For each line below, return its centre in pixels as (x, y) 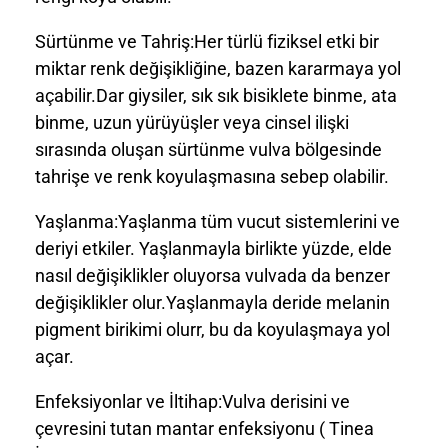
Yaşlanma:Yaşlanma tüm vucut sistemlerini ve (217, 221)
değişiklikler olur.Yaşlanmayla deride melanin (212, 302)
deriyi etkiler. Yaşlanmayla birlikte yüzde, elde (213, 248)
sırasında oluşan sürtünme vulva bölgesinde (208, 149)
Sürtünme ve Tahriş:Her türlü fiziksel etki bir (207, 41)
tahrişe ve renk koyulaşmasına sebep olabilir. (212, 176)
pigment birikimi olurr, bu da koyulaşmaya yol (212, 329)
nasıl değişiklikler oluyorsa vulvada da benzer (212, 275)
